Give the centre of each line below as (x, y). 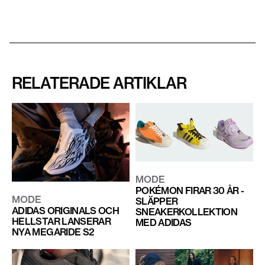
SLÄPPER (156, 201)
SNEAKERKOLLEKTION (186, 212)
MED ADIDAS (163, 223)
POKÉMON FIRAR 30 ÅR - (190, 191)
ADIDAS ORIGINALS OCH (66, 210)
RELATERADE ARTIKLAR (99, 83)
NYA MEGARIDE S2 (53, 232)
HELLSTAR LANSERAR (62, 221)
